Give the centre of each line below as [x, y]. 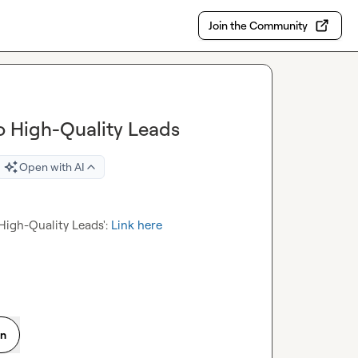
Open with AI [52, 167]
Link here [137, 225]
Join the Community [259, 25]
